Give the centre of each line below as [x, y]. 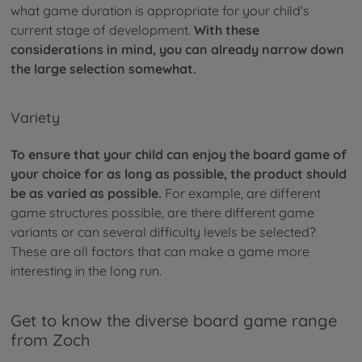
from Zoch [50, 340]
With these [227, 29]
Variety [35, 118]
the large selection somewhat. [103, 68]
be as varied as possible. [86, 193]
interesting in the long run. [86, 270]
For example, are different [241, 193]
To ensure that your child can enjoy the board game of [179, 154]
